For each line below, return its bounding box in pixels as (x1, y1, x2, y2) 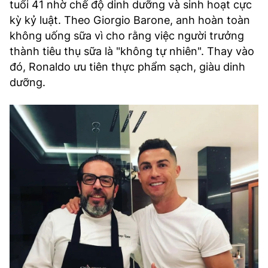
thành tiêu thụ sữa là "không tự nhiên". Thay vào (10, 44, 254, 57)
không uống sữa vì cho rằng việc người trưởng (10, 29, 244, 42)
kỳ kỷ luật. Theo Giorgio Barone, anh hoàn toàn (10, 13, 250, 26)
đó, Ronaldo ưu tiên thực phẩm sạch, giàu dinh (10, 60, 245, 73)
